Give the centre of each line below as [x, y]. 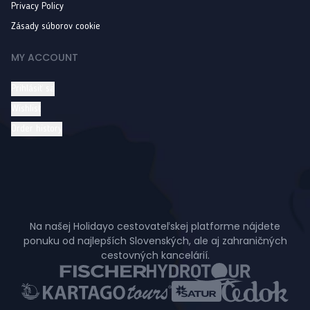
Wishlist [26, 108]
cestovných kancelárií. [155, 255]
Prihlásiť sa [33, 88]
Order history [37, 128]
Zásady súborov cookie [56, 26]
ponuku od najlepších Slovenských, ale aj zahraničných [155, 240]
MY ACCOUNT [45, 57]
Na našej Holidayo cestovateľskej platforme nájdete [155, 226]
